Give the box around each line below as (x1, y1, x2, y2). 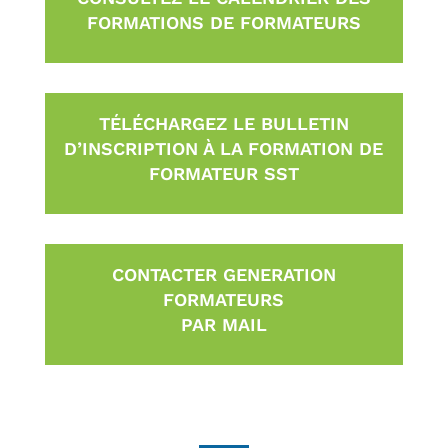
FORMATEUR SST (148, 162, 299, 184)
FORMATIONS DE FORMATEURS (86, 11, 361, 33)
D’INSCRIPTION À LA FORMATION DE (64, 137, 384, 159)
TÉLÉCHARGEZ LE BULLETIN (98, 112, 349, 134)
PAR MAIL (180, 313, 267, 335)
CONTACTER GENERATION (111, 263, 336, 285)
